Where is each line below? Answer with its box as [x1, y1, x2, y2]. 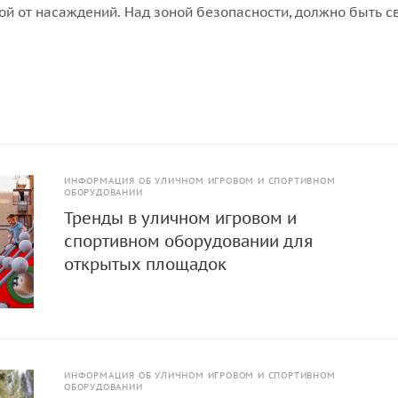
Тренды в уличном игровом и [64, 208, 298, 228]
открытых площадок [64, 254, 227, 275]
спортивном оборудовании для [64, 231, 314, 251]
